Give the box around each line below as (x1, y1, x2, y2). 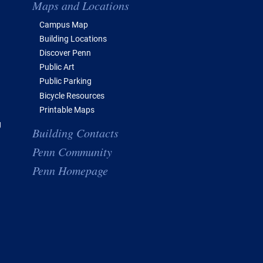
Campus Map (39, 18, 88, 30)
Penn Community (32, 144, 112, 160)
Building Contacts (32, 125, 119, 141)
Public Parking (39, 75, 92, 87)
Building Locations (39, 32, 107, 44)
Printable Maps (39, 103, 95, 115)
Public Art (39, 61, 75, 73)
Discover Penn (39, 46, 91, 58)
